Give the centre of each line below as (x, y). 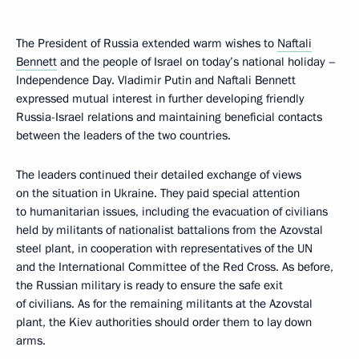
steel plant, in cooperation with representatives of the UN (164, 248)
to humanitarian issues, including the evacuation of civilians (172, 212)
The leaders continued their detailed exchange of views (159, 175)
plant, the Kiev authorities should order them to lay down (164, 322)
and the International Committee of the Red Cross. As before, (175, 267)
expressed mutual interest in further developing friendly (160, 99)
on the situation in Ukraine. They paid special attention (158, 193)
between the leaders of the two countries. (123, 135)
